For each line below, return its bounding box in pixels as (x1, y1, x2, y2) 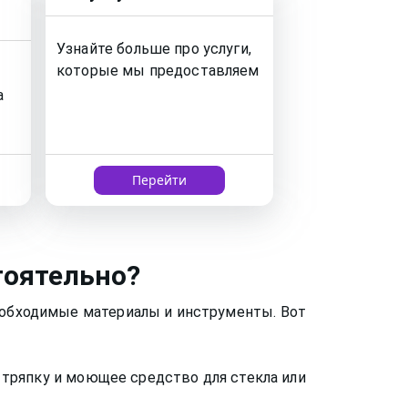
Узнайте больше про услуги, (56, 40, 251, 58)
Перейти (132, 171, 187, 189)
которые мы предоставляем (56, 62, 260, 80)
